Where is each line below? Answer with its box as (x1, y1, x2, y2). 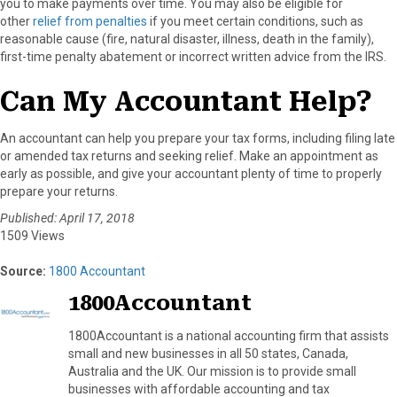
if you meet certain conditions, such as (147, 13, 363, 28)
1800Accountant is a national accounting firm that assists (68, 328, 389, 343)
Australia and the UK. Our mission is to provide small (68, 363, 356, 378)
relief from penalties (33, 13, 147, 28)
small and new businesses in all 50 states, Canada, (68, 346, 348, 361)
